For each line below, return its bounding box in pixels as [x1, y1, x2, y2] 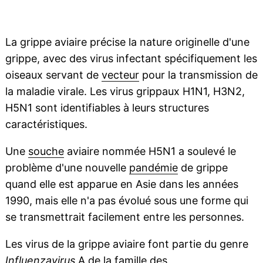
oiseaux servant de [5, 69, 102, 82]
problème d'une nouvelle [5, 161, 129, 174]
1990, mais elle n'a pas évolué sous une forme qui [5, 194, 248, 207]
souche [28, 145, 64, 158]
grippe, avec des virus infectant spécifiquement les [5, 52, 257, 65]
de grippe [177, 161, 228, 174]
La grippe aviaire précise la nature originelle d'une [5, 36, 249, 49]
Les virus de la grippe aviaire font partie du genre [5, 238, 248, 251]
